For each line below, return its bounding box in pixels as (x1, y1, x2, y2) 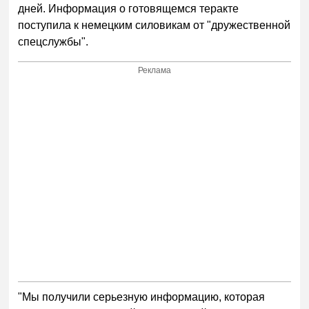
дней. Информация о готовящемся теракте (18, 3, 239, 15)
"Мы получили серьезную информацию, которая (18, 290, 266, 303)
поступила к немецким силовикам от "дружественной (18, 19, 291, 32)
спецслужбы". (18, 36, 89, 48)
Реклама (138, 65, 172, 75)
